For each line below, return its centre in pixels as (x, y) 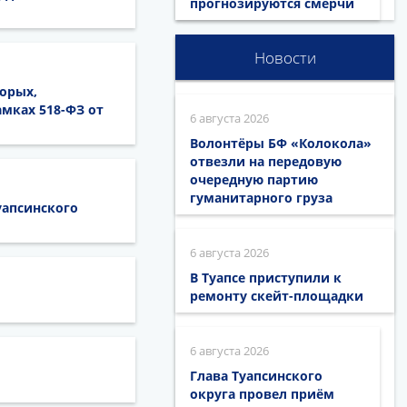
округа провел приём (263, 394)
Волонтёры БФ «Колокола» (281, 143)
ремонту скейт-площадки (277, 296)
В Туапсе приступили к (266, 278)
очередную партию (254, 179)
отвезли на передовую (266, 161)
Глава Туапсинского (257, 376)
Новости (285, 58)
